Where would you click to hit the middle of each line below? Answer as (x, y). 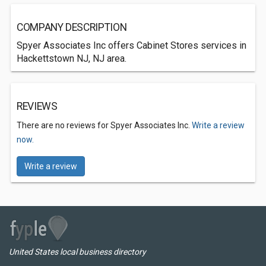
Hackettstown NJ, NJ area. (72, 58)
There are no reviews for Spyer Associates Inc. (104, 125)
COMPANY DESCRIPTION (72, 27)
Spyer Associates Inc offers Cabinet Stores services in (132, 45)
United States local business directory (77, 252)
